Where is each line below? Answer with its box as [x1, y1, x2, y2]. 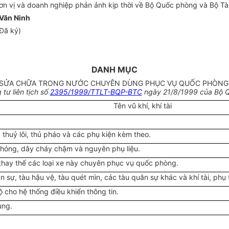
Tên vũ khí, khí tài [113, 101, 172, 110]
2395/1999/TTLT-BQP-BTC [50, 87, 142, 97]
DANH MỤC [91, 64, 138, 75]
